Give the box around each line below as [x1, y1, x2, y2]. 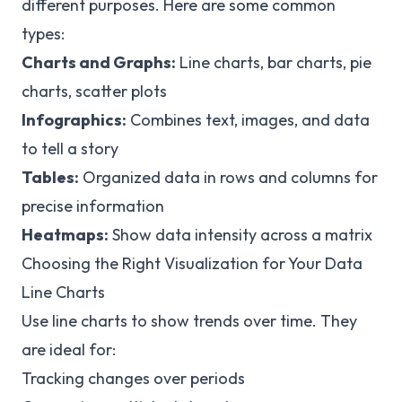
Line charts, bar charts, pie [176, 52, 371, 73]
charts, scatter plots [22, 81, 167, 101]
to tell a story [22, 138, 118, 159]
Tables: [22, 167, 79, 188]
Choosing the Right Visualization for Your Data [22, 253, 363, 274]
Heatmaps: [22, 224, 109, 245]
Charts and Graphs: [22, 52, 176, 73]
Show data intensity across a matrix [109, 224, 372, 245]
